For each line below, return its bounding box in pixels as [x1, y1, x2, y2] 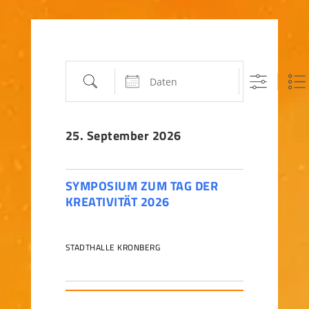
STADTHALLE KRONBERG [65, 241, 161, 254]
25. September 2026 [65, 126, 181, 145]
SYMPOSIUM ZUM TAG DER [65, 177, 219, 195]
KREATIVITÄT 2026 [65, 192, 170, 211]
